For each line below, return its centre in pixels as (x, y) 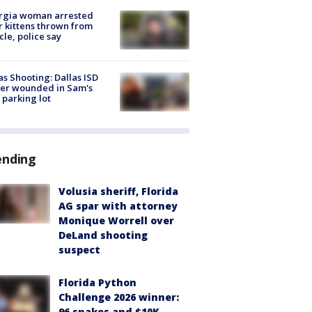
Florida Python (97, 283)
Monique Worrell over (116, 221)
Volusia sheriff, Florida (118, 192)
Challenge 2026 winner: (119, 297)
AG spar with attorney (118, 206)
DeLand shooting (103, 235)
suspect (79, 250)
